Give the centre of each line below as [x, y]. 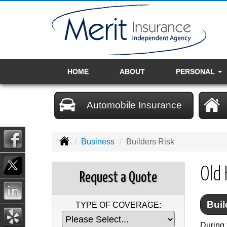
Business [98, 142]
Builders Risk [150, 142]
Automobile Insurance [134, 105]
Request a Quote [118, 178]
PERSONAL [196, 71]
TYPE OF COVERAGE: [118, 205]
